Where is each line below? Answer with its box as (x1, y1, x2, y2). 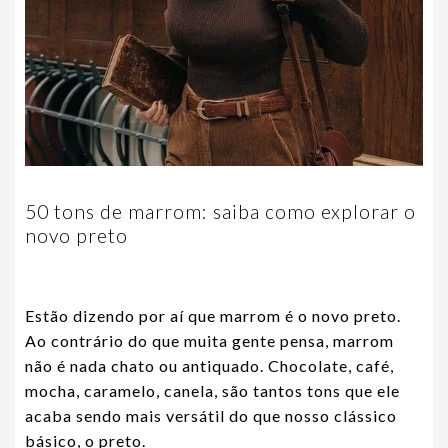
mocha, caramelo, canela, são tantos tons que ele (25, 381, 400, 401)
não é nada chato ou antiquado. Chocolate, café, (25, 356, 394, 376)
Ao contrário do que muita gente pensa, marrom (25, 331, 394, 351)
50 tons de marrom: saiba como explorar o (25, 199, 416, 223)
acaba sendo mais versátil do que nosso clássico (25, 406, 397, 426)
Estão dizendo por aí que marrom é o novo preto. (25, 306, 401, 326)
